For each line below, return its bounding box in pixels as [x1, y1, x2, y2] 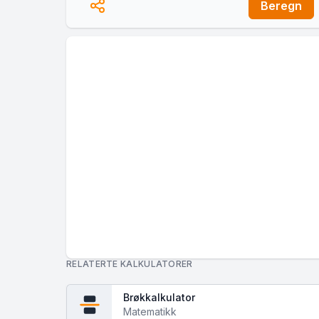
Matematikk [123, 305, 177, 318]
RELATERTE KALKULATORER [66, 258, 193, 269]
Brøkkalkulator [123, 291, 195, 303]
